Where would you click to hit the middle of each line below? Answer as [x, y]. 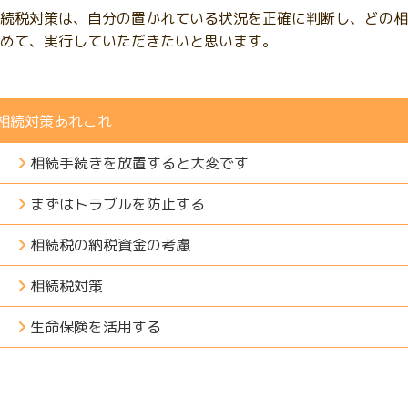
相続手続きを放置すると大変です [139, 163]
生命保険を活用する [96, 327]
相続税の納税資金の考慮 [110, 245]
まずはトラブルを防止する [117, 204]
